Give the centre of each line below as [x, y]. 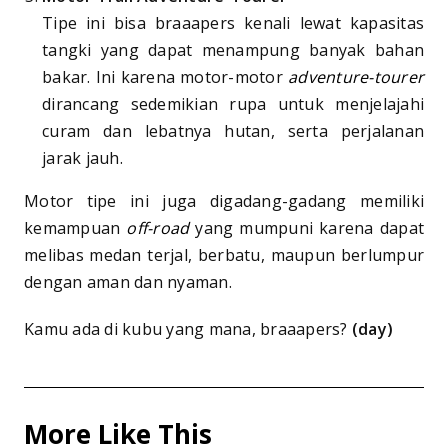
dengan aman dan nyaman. [128, 281]
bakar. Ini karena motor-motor [165, 76]
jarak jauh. [82, 157]
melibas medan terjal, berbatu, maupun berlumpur [224, 254]
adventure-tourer [356, 76]
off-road [161, 227]
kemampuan [75, 227]
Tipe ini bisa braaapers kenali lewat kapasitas [233, 22]
